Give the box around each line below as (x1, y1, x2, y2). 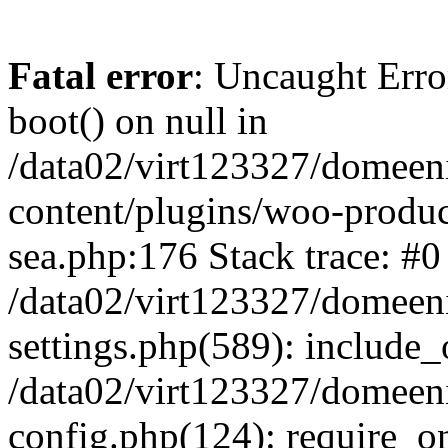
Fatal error (8, 54, 193, 97)
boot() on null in (8, 99, 268, 142)
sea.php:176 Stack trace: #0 (8, 234, 441, 277)
